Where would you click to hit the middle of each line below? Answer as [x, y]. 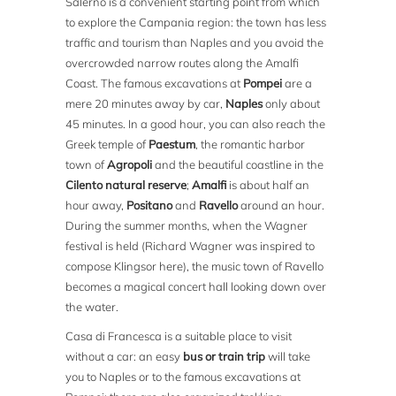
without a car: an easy [125, 357]
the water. [92, 307]
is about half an [268, 185]
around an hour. [282, 206]
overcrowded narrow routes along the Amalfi [183, 63]
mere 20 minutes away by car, [146, 104]
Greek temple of [107, 145]
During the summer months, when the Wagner [187, 226]
